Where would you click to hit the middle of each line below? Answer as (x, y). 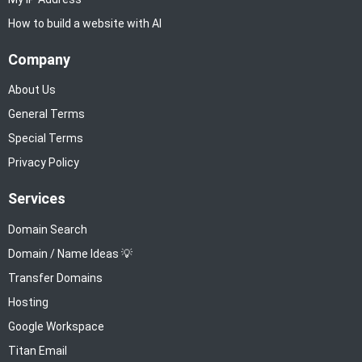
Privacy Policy (44, 163)
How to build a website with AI (85, 23)
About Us (32, 90)
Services (37, 199)
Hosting (28, 302)
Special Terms (46, 139)
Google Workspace (56, 326)
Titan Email (38, 350)
